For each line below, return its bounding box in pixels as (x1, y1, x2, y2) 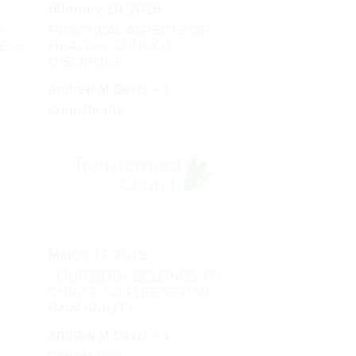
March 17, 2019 (48, 246, 146, 264)
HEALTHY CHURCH (48, 38, 171, 54)
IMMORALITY (48, 300, 133, 316)
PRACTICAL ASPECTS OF (48, 22, 208, 38)
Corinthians (48, 103, 123, 120)
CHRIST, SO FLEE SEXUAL (48, 284, 213, 300)
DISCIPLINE (48, 54, 123, 70)
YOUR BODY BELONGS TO (48, 269, 221, 284)
